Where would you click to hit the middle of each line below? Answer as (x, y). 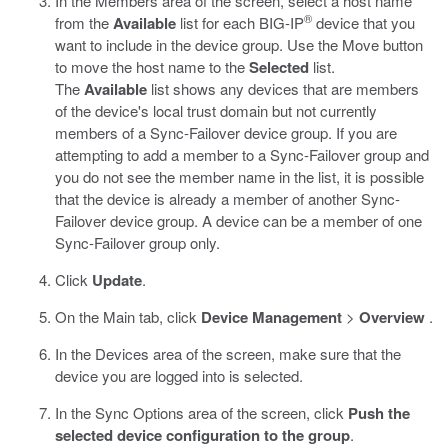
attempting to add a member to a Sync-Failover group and (242, 154)
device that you (363, 22)
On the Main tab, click (128, 316)
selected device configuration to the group (202, 435)
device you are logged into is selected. (179, 375)
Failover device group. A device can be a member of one (238, 220)
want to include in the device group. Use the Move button (239, 44)
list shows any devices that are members (283, 88)
